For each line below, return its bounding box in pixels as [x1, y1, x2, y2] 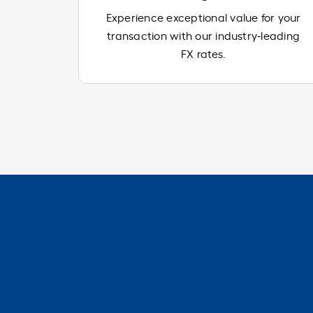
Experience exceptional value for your [105, 8, 301, 24]
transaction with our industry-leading [107, 27, 300, 43]
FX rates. [181, 45, 226, 61]
